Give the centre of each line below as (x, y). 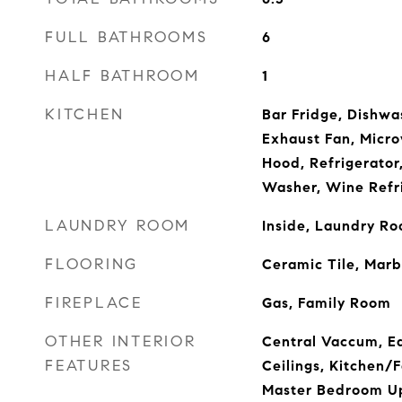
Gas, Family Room (326, 303)
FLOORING (92, 264)
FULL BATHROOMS (127, 37)
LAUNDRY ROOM (118, 226)
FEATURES (89, 366)
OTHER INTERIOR (121, 341)
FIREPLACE (94, 303)
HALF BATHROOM (122, 76)
